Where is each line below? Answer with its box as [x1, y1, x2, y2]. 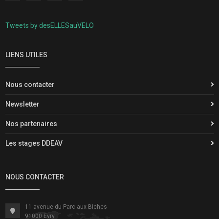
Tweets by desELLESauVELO [5, 21, 94, 29]
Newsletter [5, 100, 40, 108]
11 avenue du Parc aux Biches [24, 203, 107, 210]
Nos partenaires [5, 119, 57, 128]
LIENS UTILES [5, 50, 47, 59]
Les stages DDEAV [5, 139, 63, 147]
